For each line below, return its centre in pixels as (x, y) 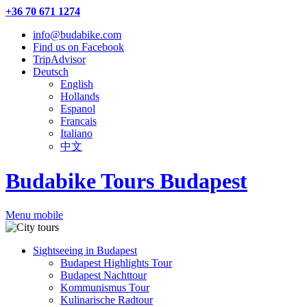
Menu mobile (34, 214)
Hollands (80, 96)
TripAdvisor (59, 59)
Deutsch (51, 72)
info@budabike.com (77, 35)
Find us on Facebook (78, 47)
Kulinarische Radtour (107, 299)
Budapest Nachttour (103, 275)
